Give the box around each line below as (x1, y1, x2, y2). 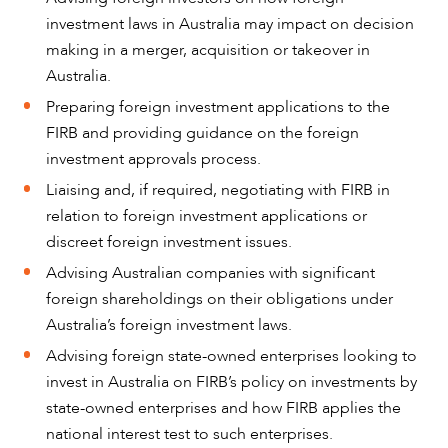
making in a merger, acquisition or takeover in (46, 39, 371, 62)
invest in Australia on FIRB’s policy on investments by (46, 371, 418, 394)
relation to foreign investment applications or (46, 205, 368, 228)
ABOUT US (24, 291, 95, 311)
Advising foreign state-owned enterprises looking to (46, 345, 418, 368)
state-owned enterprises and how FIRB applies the (46, 397, 402, 420)
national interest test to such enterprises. (46, 423, 334, 446)
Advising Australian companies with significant (46, 262, 376, 285)
